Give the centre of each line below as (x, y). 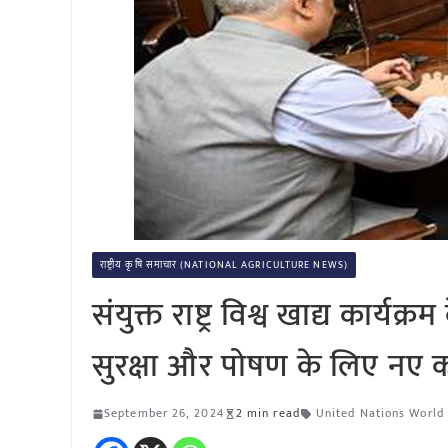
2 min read (267, 413)
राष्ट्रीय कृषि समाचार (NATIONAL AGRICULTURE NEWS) (224, 265)
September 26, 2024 (164, 413)
